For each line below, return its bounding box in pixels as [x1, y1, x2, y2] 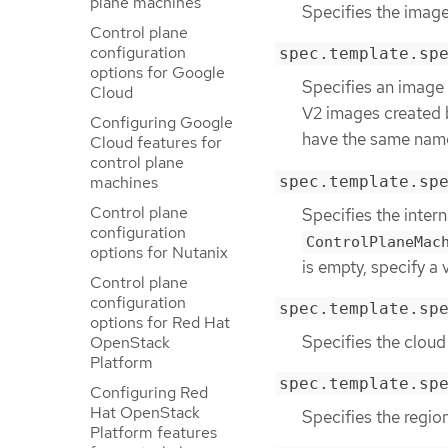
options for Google [90, 62, 225, 83]
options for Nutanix [90, 242, 228, 263]
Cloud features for [90, 132, 222, 153]
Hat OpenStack [90, 402, 200, 423]
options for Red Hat [90, 312, 230, 333]
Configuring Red [90, 382, 208, 403]
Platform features [90, 422, 217, 443]
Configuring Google [90, 112, 233, 133]
